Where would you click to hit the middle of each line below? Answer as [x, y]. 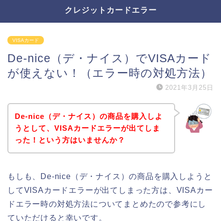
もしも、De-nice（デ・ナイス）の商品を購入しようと [110, 176]
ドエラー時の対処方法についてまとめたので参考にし [107, 204]
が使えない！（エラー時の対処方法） [110, 73]
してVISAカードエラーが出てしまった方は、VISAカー [110, 190]
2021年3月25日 [189, 88]
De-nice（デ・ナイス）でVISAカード [110, 58]
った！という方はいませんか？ [70, 140]
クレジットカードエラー [110, 10]
